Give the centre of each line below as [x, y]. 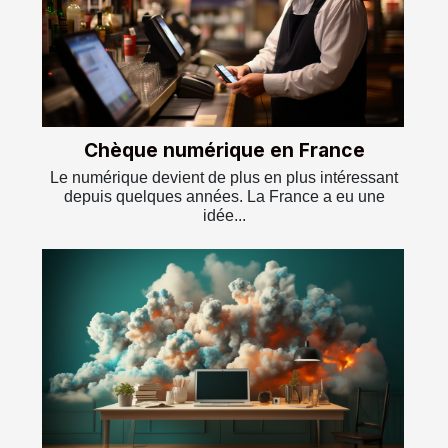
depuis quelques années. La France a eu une [224, 196]
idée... [224, 215]
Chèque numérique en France [224, 149]
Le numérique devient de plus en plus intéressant [224, 177]
